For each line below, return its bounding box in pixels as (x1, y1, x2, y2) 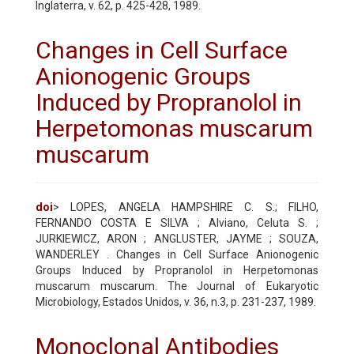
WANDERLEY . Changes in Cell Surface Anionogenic (36, 247, 318, 261)
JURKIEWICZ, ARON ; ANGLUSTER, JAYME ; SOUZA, (36, 232, 318, 245)
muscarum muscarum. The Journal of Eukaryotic (36, 279, 318, 292)
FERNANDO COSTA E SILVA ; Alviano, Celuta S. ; (36, 216, 318, 229)
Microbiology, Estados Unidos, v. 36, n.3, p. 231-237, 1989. (36, 295, 316, 308)
